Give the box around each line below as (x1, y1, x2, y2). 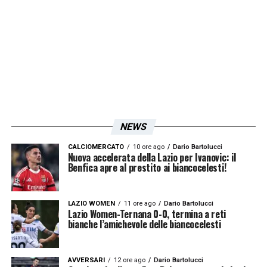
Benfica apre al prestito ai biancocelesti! (67, 160, 226, 175)
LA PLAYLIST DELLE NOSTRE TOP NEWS (11, 11, 237, 26)
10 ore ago (132, 142, 164, 151)
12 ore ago (113, 256, 145, 264)
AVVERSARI (67, 256, 105, 264)
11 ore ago (123, 199, 156, 207)
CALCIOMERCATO (67, 142, 124, 151)
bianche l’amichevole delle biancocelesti (67, 216, 221, 231)
